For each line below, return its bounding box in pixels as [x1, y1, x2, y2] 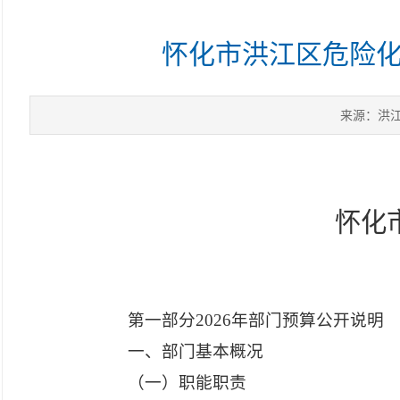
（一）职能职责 [127, 373, 246, 392]
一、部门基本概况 [127, 342, 263, 361]
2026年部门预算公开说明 [195, 311, 384, 329]
